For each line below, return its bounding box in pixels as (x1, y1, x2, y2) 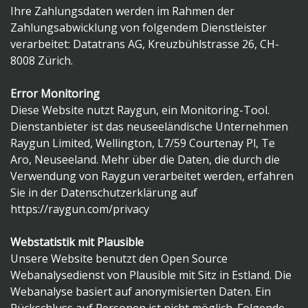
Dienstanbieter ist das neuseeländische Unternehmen (10, 119, 288, 135)
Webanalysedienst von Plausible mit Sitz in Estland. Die (10, 267, 291, 283)
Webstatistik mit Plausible (10, 234, 144, 250)
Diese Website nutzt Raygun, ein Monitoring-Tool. (10, 102, 269, 118)
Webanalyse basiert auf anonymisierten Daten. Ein (10, 284, 271, 300)
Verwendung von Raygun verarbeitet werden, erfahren (10, 168, 294, 184)
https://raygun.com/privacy (10, 201, 149, 217)
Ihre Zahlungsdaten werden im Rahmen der (10, 3, 234, 19)
